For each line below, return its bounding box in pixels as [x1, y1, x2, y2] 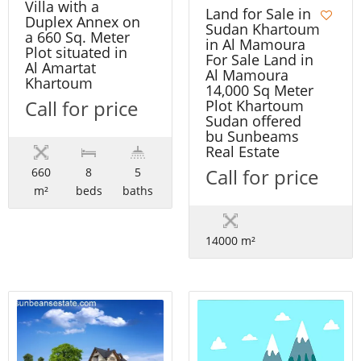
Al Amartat [25, 57, 96, 77]
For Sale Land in [205, 49, 313, 69]
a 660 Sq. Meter [25, 27, 130, 47]
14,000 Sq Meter [205, 80, 313, 100]
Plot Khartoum [205, 95, 304, 115]
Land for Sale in [205, 3, 311, 23]
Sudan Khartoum [205, 19, 320, 39]
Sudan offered [205, 110, 301, 131]
